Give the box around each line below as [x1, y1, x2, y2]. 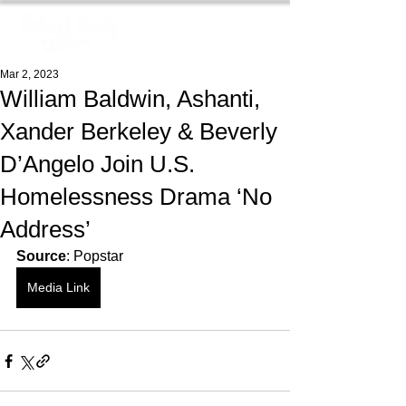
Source [16, 248, 66, 264]
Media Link [27, 280, 90, 295]
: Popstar [66, 248, 123, 264]
